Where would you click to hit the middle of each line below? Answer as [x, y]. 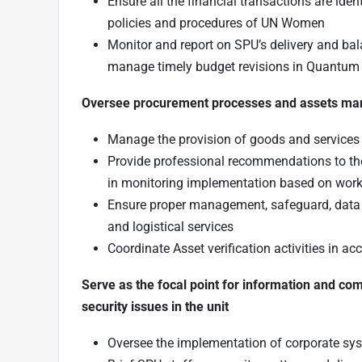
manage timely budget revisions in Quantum [234, 66]
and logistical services [172, 226]
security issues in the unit [157, 306]
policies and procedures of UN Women [218, 23]
